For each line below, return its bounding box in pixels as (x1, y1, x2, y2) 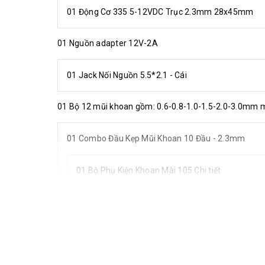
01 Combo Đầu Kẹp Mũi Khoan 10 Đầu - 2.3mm (67, 133, 245, 143)
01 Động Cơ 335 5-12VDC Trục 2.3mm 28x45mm (67, 7, 254, 17)
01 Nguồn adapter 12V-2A (57, 38, 158, 48)
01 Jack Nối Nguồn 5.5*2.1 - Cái (67, 70, 187, 80)
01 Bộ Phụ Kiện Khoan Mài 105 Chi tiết (76, 165, 221, 175)
